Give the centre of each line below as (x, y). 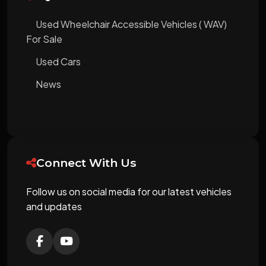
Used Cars (58, 61)
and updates (54, 206)
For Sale (44, 39)
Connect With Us (86, 162)
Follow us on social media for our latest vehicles (129, 191)
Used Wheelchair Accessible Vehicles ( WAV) (131, 24)
